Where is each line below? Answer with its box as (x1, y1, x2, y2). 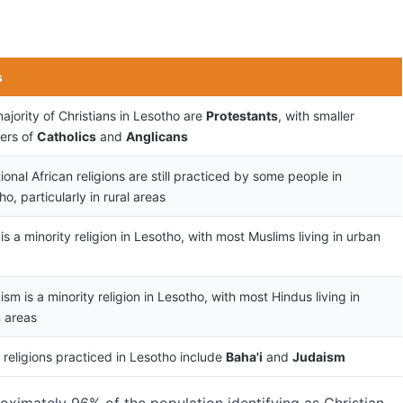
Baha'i (226, 349, 263, 364)
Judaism (292, 349, 345, 364)
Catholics (37, 129, 96, 144)
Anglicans (126, 129, 188, 144)
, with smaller (278, 108, 354, 123)
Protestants (206, 108, 278, 123)
